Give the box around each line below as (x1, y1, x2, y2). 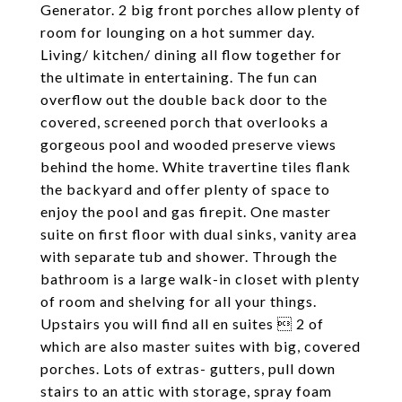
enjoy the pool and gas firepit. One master (40, 203, 331, 220)
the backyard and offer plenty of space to (40, 180, 330, 197)
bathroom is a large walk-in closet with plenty (40, 270, 360, 287)
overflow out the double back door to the (40, 91, 328, 108)
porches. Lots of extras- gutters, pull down (40, 360, 336, 377)
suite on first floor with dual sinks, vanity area (40, 225, 357, 242)
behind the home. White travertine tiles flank (40, 158, 351, 175)
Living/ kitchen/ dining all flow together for (40, 46, 342, 63)
